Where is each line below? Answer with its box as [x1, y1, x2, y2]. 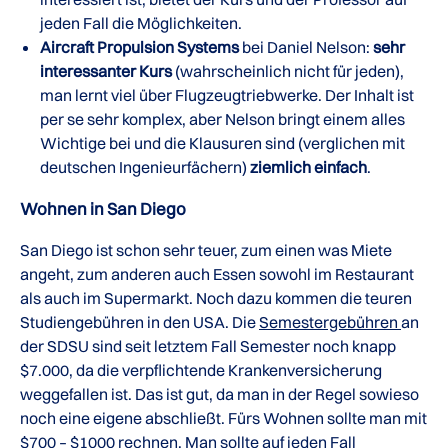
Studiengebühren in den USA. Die [20, 312, 259, 333]
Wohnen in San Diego [20, 198, 186, 220]
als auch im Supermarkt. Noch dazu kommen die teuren [20, 288, 412, 309]
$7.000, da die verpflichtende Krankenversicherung [20, 360, 382, 381]
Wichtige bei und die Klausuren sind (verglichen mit [40, 133, 405, 154]
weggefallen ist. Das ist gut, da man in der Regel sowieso [20, 384, 419, 405]
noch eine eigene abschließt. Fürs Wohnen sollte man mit [20, 408, 427, 429]
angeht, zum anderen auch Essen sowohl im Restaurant [20, 264, 414, 285]
